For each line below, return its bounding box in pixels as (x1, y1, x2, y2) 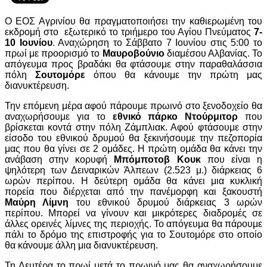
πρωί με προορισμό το (5, 48, 103, 58)
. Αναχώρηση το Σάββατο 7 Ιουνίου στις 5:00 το (52, 37, 263, 48)
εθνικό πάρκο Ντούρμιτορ (112, 111, 238, 122)
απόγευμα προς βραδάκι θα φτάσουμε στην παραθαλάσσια (5, 58, 262, 69)
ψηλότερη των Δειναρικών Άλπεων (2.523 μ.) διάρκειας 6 (5, 164, 262, 175)
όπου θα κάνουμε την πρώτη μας (85, 69, 263, 80)
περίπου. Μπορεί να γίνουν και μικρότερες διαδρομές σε (5, 207, 262, 218)
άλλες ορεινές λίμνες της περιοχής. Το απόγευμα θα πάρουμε (5, 218, 262, 229)
